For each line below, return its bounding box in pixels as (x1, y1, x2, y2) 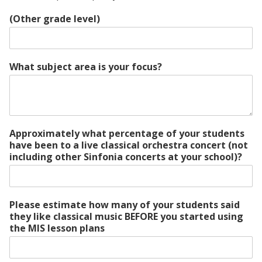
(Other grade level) (9, 12, 100, 25)
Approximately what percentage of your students (9, 127, 244, 140)
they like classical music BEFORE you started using (9, 210, 243, 223)
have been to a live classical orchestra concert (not (9, 139, 248, 151)
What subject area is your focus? (9, 60, 162, 73)
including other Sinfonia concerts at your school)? (9, 150, 242, 163)
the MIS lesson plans (9, 222, 105, 235)
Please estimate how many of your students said (9, 198, 240, 211)
